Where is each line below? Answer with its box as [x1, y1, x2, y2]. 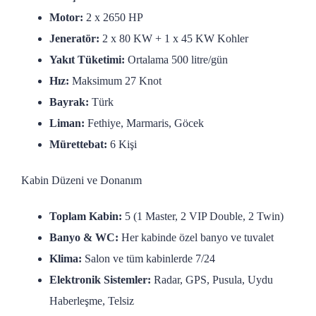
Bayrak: [49, 95, 89, 108]
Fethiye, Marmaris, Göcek [85, 116, 204, 129]
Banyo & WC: [49, 231, 119, 244]
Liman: [49, 116, 85, 129]
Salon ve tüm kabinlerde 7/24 [82, 253, 215, 265]
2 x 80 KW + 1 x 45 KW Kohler [99, 32, 248, 44]
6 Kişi [107, 138, 137, 150]
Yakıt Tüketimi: [49, 53, 125, 66]
